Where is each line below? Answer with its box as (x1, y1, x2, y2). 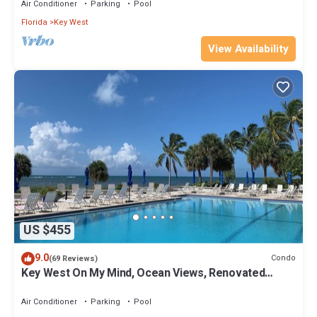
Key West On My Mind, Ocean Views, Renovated (21, 264, 265, 282)
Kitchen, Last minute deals (21, 277, 156, 294)
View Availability (208, 41, 289, 57)
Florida (21, 16, 47, 29)
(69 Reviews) (49, 252, 98, 265)
